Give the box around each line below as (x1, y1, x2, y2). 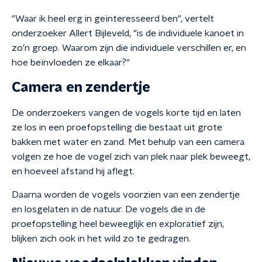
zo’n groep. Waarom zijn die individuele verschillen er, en (12, 43, 246, 53)
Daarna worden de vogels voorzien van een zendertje (12, 190, 240, 199)
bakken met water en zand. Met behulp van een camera (12, 137, 244, 147)
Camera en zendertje (12, 81, 150, 95)
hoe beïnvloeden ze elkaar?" (12, 58, 130, 67)
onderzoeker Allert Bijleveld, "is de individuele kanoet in (12, 29, 244, 38)
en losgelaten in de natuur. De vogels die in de (12, 205, 205, 214)
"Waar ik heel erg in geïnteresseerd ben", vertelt (12, 14, 214, 23)
